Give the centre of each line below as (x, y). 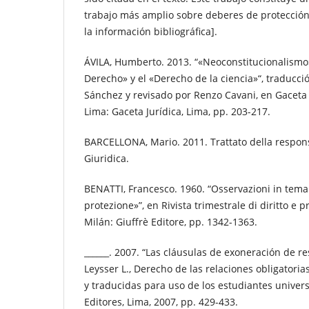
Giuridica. (107, 159)
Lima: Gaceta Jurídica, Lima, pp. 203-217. (177, 112)
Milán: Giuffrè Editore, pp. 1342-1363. (171, 222)
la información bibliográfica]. (151, 32)
